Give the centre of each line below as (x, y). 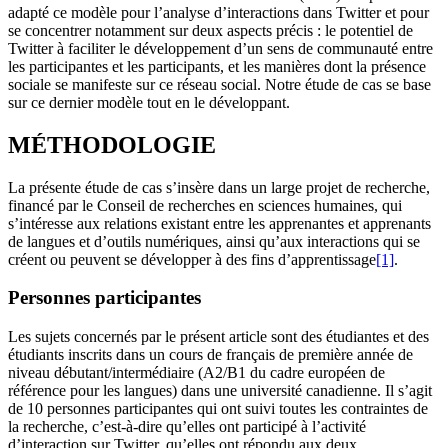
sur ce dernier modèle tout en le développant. (149, 102)
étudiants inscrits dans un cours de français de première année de (210, 355)
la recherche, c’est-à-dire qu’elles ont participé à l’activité (187, 427)
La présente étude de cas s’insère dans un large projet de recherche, (219, 187)
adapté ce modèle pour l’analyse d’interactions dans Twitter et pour (218, 12)
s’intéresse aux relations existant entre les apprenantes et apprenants (219, 223)
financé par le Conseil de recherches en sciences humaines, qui (205, 205)
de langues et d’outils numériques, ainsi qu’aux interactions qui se (214, 241)
